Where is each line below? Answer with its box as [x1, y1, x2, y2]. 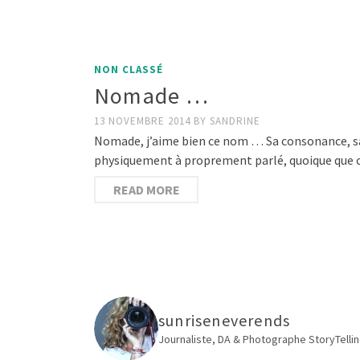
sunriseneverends [158, 310, 291, 331]
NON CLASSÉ [94, 62, 163, 76]
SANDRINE [210, 113, 260, 128]
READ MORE [112, 181, 180, 198]
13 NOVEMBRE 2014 [94, 113, 194, 128]
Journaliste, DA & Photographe [158, 332, 309, 347]
